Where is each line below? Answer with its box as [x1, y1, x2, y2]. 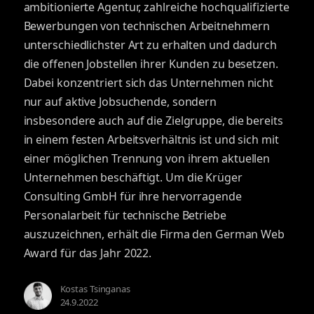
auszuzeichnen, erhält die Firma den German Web [23, 226, 285, 242]
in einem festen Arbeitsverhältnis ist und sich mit [23, 132, 279, 147]
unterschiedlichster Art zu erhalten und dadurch [23, 37, 277, 53]
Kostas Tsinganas [60, 282, 130, 295]
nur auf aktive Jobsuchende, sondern [23, 94, 217, 109]
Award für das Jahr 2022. [23, 245, 152, 261]
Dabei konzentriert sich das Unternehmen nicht [23, 75, 274, 90]
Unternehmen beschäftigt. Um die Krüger [23, 170, 243, 185]
